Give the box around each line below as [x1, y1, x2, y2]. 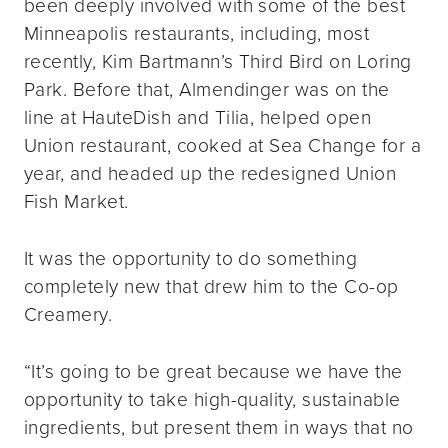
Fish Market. [24, 187, 129, 217]
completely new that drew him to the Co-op [24, 271, 399, 301]
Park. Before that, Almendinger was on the [24, 75, 390, 105]
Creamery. [24, 299, 113, 329]
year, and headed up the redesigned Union [24, 159, 397, 189]
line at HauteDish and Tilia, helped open [24, 103, 372, 133]
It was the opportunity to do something [24, 243, 358, 273]
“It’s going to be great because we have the [24, 356, 403, 386]
